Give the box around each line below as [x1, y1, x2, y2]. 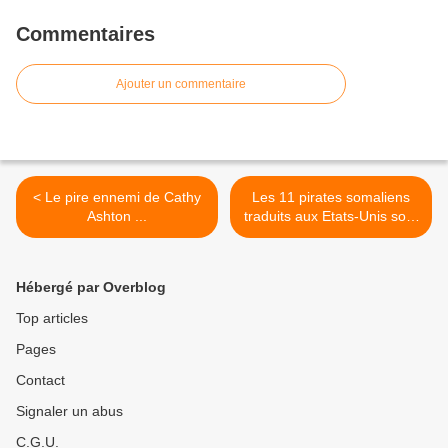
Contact [16, 372, 65, 389]
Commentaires [16, 23, 155, 46]
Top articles [16, 310, 88, 327]
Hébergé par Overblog [16, 279, 166, 296]
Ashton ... [87, 208, 147, 225]
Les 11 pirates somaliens [252, 189, 410, 206]
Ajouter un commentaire [116, 77, 246, 92]
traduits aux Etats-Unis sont [244, 208, 418, 225]
